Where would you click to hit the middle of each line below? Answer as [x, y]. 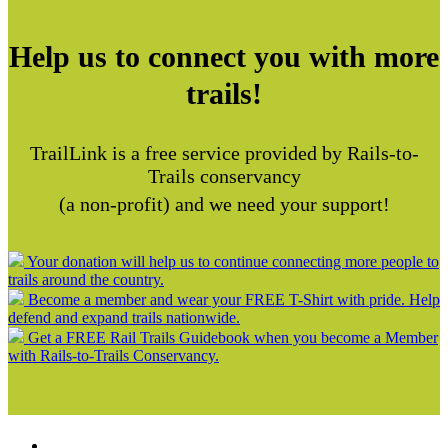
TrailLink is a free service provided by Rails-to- [224, 153]
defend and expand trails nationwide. [124, 318]
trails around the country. [86, 280]
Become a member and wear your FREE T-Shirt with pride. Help [234, 300]
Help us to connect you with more [224, 57]
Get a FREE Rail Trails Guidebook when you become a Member [233, 338]
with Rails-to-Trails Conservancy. [113, 356]
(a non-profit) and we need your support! [224, 204]
